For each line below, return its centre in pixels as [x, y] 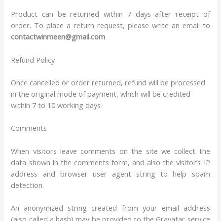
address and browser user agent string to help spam [110, 173]
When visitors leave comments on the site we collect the [110, 151]
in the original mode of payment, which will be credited [101, 93]
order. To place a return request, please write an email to [110, 25]
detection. [28, 185]
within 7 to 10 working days [56, 105]
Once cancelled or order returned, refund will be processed [108, 82]
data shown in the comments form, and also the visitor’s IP [110, 162]
